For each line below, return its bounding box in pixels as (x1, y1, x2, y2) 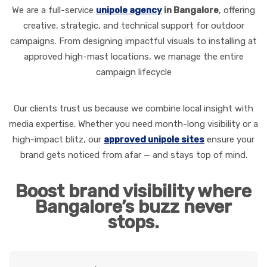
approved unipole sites (104, 134, 204, 145)
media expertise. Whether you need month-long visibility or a (9, 119, 258, 130)
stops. (108, 212, 159, 234)
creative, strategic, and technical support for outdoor (23, 20, 244, 32)
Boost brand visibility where (15, 181, 252, 203)
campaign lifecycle (95, 67, 172, 78)
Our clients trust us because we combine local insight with (14, 103, 253, 114)
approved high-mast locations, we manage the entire (23, 51, 244, 63)
